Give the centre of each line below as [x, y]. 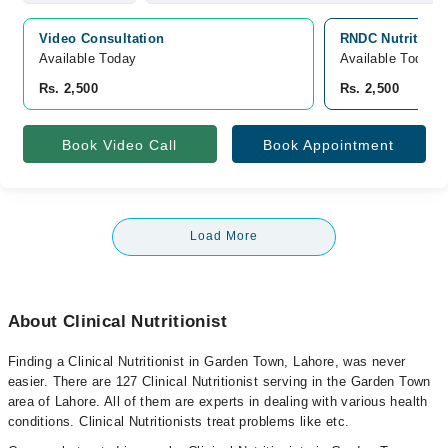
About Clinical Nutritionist [117, 321]
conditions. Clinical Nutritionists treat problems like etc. [178, 421]
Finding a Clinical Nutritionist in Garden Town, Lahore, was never [206, 361]
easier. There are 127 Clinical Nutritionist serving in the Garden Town [219, 381]
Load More [224, 236]
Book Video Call [119, 145]
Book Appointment [328, 145]
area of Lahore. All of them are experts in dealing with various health [217, 401]
